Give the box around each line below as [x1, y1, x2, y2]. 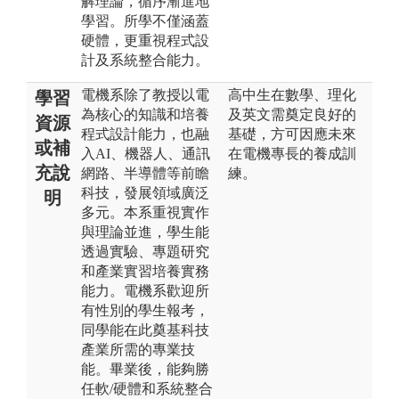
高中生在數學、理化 [228, 86, 356, 102]
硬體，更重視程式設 [81, 32, 209, 48]
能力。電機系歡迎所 [81, 282, 209, 298]
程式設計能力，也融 [81, 126, 209, 142]
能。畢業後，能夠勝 [81, 361, 209, 377]
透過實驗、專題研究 [81, 243, 209, 259]
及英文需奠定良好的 [228, 106, 356, 122]
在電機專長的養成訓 [228, 145, 356, 161]
